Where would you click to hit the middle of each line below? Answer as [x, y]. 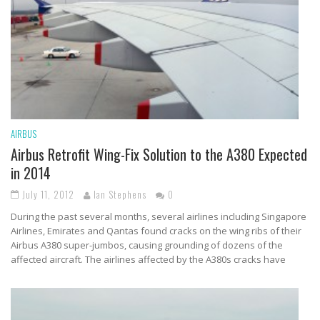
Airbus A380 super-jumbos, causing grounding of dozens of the [147, 245]
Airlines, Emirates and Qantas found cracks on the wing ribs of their [156, 230]
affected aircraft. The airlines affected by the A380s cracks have [148, 259]
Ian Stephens [120, 194]
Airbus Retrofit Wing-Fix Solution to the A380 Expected [159, 154]
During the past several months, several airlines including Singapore [159, 216]
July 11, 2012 [48, 194]
